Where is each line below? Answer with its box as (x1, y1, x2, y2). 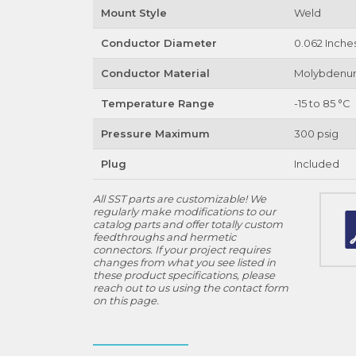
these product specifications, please (93, 269, 275, 281)
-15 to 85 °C (293, 97, 350, 110)
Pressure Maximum (100, 127, 210, 140)
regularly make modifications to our (93, 205, 276, 218)
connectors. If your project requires (93, 243, 270, 256)
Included (293, 157, 339, 170)
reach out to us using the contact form (93, 281, 288, 294)
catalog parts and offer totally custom (93, 218, 283, 230)
